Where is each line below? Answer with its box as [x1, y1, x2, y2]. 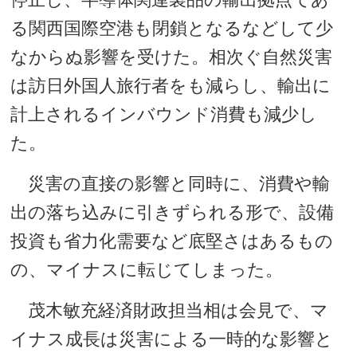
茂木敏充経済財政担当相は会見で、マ [10, 300, 329, 320]
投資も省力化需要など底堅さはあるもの [10, 231, 334, 251]
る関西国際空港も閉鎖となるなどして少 [10, 18, 334, 38]
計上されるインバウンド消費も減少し [10, 104, 318, 124]
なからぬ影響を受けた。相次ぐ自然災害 [10, 47, 333, 67]
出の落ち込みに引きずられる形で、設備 [10, 202, 335, 222]
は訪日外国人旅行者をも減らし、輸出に [10, 76, 331, 96]
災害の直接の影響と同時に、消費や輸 [10, 174, 331, 194]
